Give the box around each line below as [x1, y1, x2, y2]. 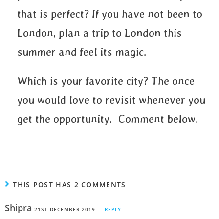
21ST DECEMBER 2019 [34, 206, 95, 213]
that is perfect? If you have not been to [17, 7, 202, 20]
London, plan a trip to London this [17, 26, 182, 39]
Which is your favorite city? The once [17, 74, 195, 87]
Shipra [5, 202, 34, 214]
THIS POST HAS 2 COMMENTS [13, 180, 126, 189]
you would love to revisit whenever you [17, 93, 205, 106]
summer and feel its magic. [17, 45, 150, 58]
